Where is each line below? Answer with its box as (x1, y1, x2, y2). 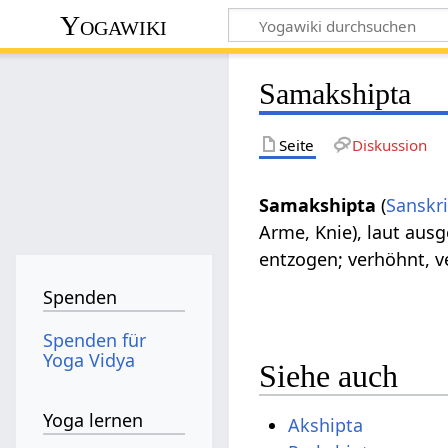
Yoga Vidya (43, 347, 136, 372)
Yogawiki (60, 9, 168, 41)
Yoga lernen (43, 408, 144, 433)
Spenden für (43, 327, 147, 352)
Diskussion (351, 134, 427, 155)
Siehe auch (259, 358, 399, 395)
